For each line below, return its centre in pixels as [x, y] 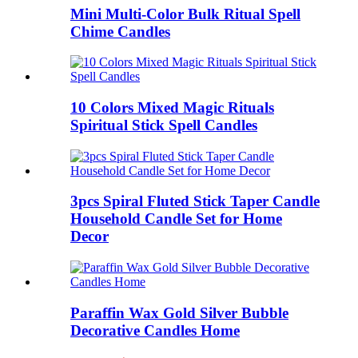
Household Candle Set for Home [176, 219]
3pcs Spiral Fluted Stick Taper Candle [195, 201]
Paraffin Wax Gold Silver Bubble [179, 312]
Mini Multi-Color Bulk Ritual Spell [185, 14]
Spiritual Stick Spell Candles [164, 125]
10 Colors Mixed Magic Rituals [172, 107]
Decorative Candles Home [155, 330]
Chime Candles [120, 31]
